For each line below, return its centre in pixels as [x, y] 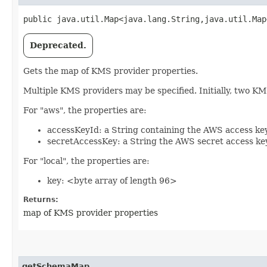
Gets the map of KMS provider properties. [111, 71]
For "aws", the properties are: [85, 110]
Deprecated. [58, 45]
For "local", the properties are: [86, 161]
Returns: [41, 200]
